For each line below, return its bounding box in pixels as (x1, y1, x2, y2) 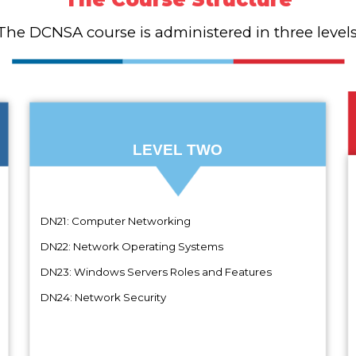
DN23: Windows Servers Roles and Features (30, 265, 272, 278)
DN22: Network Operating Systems (30, 239, 223, 253)
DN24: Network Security (30, 290, 166, 304)
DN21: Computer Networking (30, 214, 191, 227)
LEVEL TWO (133, 141, 223, 158)
